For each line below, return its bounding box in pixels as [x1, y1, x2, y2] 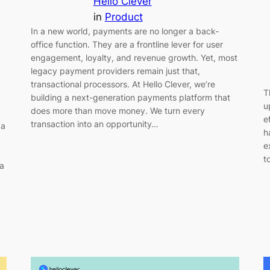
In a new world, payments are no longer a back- [30, 25, 219, 36]
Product [104, 10, 143, 23]
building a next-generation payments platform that [30, 92, 230, 102]
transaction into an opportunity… [30, 118, 159, 129]
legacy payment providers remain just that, [30, 65, 200, 76]
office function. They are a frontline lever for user [30, 39, 223, 49]
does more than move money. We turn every [30, 105, 205, 116]
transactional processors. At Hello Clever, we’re [30, 78, 215, 89]
